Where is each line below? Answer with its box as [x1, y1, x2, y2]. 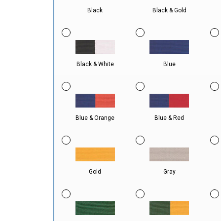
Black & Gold [152, 7, 186, 14]
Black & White [76, 61, 114, 68]
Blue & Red [154, 114, 184, 121]
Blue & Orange [75, 114, 115, 121]
